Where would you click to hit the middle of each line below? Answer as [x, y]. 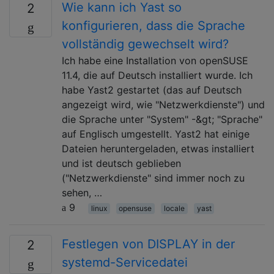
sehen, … [82, 192]
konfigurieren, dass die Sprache [154, 25]
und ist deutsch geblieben [121, 163]
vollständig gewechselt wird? [145, 44]
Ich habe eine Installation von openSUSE [155, 60]
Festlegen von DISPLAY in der [148, 244]
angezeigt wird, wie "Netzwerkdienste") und [163, 104]
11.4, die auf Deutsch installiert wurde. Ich [157, 75]
